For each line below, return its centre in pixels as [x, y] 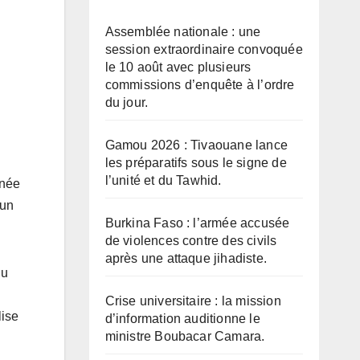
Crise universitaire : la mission [193, 301]
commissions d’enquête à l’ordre [200, 84]
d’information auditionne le [182, 318]
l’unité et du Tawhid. [163, 180]
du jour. [127, 102]
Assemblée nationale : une [183, 31]
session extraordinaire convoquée [204, 49]
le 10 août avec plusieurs [178, 67]
